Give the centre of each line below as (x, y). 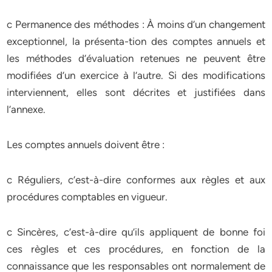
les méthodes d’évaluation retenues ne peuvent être (136, 58)
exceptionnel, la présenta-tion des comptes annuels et (136, 41)
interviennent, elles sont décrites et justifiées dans (136, 92)
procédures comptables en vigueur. (87, 197)
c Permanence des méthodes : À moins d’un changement (136, 24)
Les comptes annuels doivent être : (86, 144)
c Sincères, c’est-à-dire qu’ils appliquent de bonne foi (136, 232)
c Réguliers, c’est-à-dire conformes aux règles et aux (136, 180)
